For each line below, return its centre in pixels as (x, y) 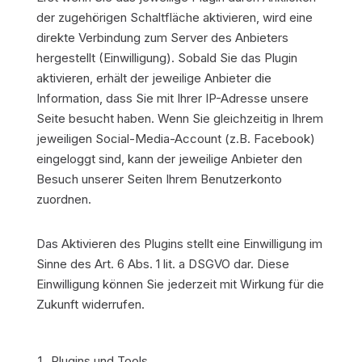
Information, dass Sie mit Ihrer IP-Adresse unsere (172, 98)
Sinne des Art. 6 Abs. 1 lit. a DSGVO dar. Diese (162, 264)
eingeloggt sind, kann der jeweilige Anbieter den (169, 159)
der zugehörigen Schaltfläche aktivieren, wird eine (174, 17)
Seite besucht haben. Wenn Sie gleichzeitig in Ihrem (179, 118)
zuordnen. (63, 199)
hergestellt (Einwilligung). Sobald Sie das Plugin (166, 58)
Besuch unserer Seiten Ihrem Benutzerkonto (159, 179)
